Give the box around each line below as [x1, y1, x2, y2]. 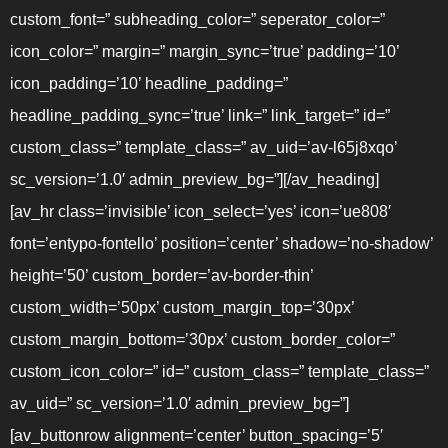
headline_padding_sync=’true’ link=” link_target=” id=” [10, 107, 390, 124]
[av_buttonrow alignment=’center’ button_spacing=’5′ [10, 427, 383, 444]
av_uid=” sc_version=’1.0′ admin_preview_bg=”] [10, 395, 349, 412]
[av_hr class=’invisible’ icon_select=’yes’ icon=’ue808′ [10, 203, 391, 220]
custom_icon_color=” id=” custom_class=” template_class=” [10, 363, 429, 380]
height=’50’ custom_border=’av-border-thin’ [10, 267, 313, 284]
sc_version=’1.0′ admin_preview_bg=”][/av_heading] [10, 171, 379, 188]
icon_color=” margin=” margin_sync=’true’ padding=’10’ [10, 43, 399, 60]
